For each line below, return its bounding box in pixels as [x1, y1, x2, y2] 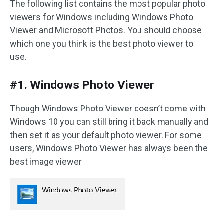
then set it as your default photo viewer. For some [10, 130, 202, 140]
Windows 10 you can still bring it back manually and [10, 116, 208, 127]
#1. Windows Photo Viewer [10, 78, 154, 92]
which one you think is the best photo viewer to [10, 38, 193, 49]
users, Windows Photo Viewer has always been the [10, 143, 208, 153]
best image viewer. [10, 156, 83, 166]
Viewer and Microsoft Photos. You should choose [10, 25, 202, 35]
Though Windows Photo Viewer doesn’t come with [10, 103, 206, 113]
